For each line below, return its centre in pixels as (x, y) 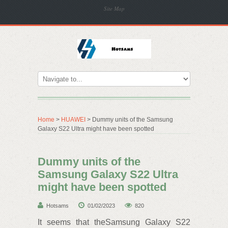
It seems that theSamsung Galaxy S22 (114, 222)
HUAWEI (73, 120)
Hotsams (58, 206)
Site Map (114, 8)
